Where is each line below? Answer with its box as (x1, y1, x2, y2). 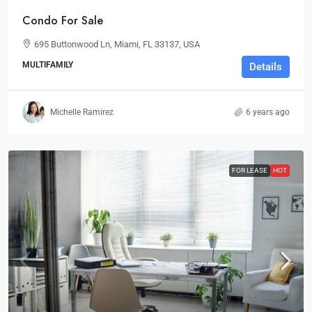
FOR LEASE (232, 166, 267, 174)
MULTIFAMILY (22, 60, 73, 70)
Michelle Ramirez (50, 107, 114, 117)
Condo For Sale (22, 13, 103, 29)
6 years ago (246, 107, 290, 117)
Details (249, 61, 282, 73)
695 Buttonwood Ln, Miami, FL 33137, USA (34, 39, 200, 49)
